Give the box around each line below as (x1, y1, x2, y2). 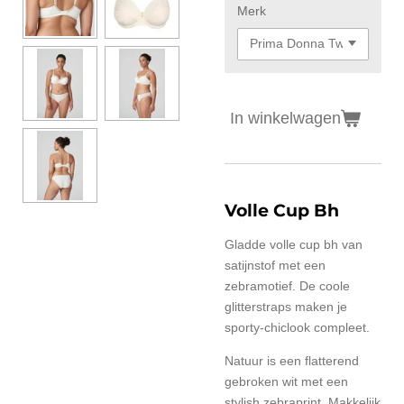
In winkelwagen (230, 108, 341, 127)
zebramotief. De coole (225, 278, 350, 293)
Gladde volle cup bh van (225, 236, 363, 252)
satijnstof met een (225, 257, 326, 272)
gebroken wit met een (225, 373, 348, 389)
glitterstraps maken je (225, 298, 347, 314)
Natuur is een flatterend (225, 353, 359, 368)
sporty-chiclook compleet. (225, 319, 370, 335)
